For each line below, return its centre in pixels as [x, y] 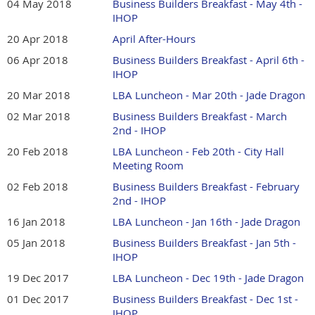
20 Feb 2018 [38, 152]
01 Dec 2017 [38, 299]
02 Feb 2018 [38, 187]
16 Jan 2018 [36, 222]
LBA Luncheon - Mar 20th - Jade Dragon [209, 95]
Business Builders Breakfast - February [206, 187]
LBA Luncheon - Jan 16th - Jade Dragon [206, 222]
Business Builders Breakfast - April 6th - [208, 60]
